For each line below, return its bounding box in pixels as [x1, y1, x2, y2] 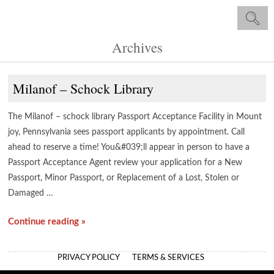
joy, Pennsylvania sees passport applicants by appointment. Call [8, 128, 245, 136]
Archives [111, 38, 163, 56]
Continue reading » [8, 217, 86, 226]
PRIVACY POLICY [57, 254, 120, 262]
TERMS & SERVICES [132, 254, 204, 262]
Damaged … [8, 189, 54, 198]
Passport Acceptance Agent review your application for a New [8, 158, 243, 167]
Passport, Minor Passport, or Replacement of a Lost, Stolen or [8, 174, 240, 182]
